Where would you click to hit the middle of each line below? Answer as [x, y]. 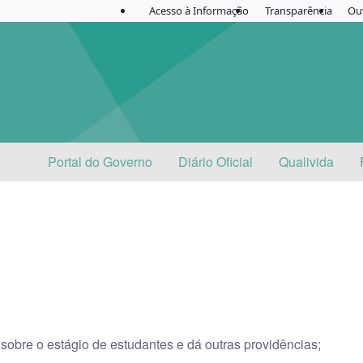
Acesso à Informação [199, 11]
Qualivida [306, 162]
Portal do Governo [100, 162]
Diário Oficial [216, 162]
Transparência [298, 11]
